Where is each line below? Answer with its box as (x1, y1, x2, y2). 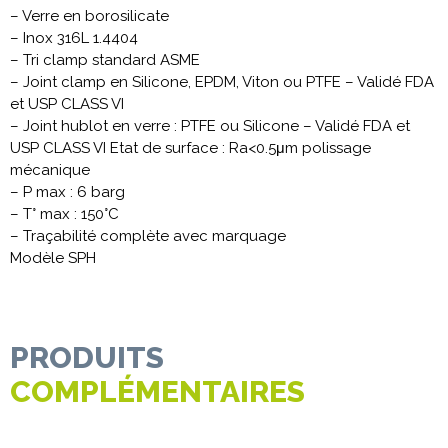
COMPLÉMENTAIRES (10, 374, 305, 410)
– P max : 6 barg (10, 183, 125, 202)
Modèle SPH (10, 249, 96, 268)
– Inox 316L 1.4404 (10, 29, 138, 48)
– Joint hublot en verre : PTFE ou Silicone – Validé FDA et (10, 117, 410, 136)
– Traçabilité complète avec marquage (10, 227, 286, 246)
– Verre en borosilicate (10, 7, 169, 26)
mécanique (10, 161, 90, 180)
